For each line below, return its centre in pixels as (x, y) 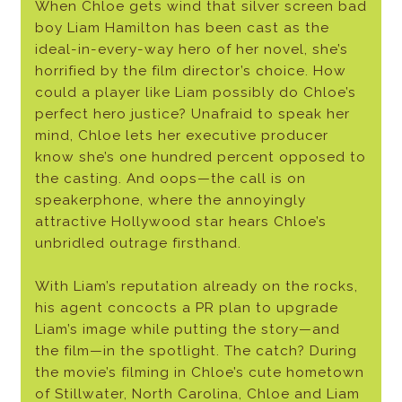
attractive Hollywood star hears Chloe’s (180, 222)
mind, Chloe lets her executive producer (181, 136)
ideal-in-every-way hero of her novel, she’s (191, 50)
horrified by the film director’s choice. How (190, 71)
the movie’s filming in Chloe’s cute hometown (199, 373)
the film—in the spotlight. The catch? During (196, 351)
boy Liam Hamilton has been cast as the (182, 28)
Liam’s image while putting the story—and (187, 330)
